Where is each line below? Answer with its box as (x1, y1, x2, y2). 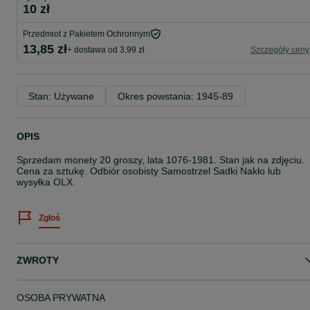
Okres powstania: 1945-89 (118, 91, 233, 102)
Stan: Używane (28, 91, 94, 102)
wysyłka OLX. (17, 176, 75, 188)
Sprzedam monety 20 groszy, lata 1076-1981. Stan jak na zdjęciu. (17, 154, 304, 165)
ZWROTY (17, 255, 59, 266)
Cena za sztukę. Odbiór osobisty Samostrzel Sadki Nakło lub (17, 165, 281, 176)
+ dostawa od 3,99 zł (67, 44, 145, 55)
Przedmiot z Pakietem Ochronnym (23, 29, 150, 39)
